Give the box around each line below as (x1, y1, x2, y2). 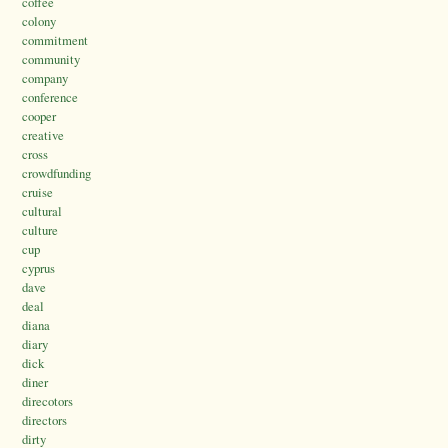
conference (22, 88, 78, 107)
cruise (22, 183, 53, 202)
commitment (22, 31, 88, 50)
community (22, 50, 80, 69)
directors (22, 411, 67, 430)
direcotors (22, 392, 73, 411)
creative (22, 126, 64, 145)
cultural (22, 202, 62, 221)
